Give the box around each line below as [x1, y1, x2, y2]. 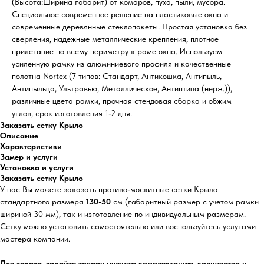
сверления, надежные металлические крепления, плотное [12, 34, 219, 44]
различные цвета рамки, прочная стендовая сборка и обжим [12, 95, 232, 105]
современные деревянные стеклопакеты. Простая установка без [12, 21, 247, 31]
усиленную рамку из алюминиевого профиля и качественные [12, 58, 231, 68]
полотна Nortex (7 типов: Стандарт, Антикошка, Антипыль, [12, 71, 222, 81]
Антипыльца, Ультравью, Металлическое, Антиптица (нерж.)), [12, 83, 232, 93]
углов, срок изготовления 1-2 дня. [12, 108, 132, 118]
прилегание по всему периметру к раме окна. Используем [12, 46, 222, 56]
